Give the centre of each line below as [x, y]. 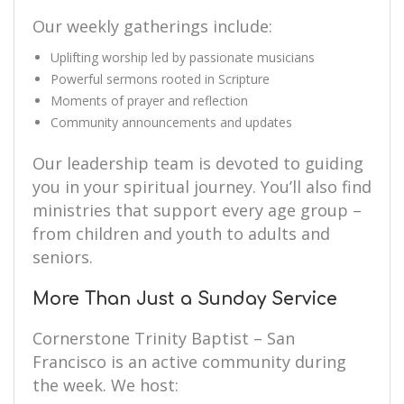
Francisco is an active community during [189, 362]
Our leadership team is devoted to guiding [198, 163]
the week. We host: [106, 385]
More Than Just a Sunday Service [185, 299]
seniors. [63, 257]
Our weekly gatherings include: [152, 26]
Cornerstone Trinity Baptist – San [164, 338]
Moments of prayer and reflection [149, 101]
